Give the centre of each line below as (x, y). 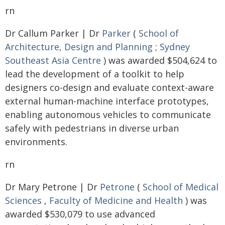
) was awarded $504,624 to (159, 60)
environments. (36, 142)
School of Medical (181, 187)
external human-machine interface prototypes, (107, 101)
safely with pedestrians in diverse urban (92, 128)
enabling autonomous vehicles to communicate (108, 115)
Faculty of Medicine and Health (116, 200)
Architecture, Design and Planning (79, 47)
